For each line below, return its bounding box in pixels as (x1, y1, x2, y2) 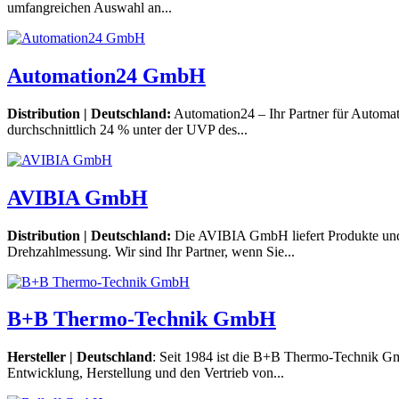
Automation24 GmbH (7, 63, 206, 87)
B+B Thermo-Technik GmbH (7, 307, 276, 331)
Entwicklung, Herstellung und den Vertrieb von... (7, 365, 284, 381)
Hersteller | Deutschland (7, 349, 152, 365)
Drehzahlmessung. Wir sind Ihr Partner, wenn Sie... (7, 243, 295, 259)
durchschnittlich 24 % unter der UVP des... (7, 121, 248, 137)
